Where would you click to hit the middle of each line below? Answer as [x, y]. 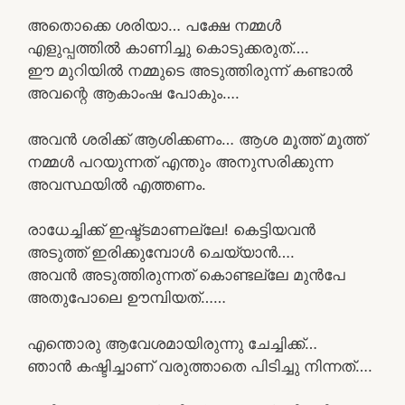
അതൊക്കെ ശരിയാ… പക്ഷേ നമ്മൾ [154, 25]
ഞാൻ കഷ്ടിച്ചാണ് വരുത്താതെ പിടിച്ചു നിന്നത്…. [200, 366]
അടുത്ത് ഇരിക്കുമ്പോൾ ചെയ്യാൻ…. [161, 252]
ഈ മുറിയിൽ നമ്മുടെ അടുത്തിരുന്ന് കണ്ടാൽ [190, 71]
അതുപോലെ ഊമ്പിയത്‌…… [127, 297]
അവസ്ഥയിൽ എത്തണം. [117, 184]
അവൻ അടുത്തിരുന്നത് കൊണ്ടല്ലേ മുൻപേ [186, 275]
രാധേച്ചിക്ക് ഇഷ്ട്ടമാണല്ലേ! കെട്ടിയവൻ [171, 230]
